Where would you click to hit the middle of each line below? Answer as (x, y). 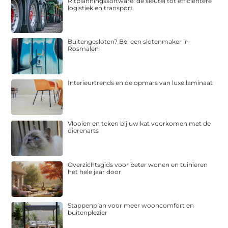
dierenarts (83, 131)
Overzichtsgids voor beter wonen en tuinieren (138, 164)
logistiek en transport (101, 8)
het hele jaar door (95, 172)
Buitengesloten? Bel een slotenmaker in (129, 42)
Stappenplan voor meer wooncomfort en (131, 206)
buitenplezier (88, 213)
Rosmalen (83, 49)
